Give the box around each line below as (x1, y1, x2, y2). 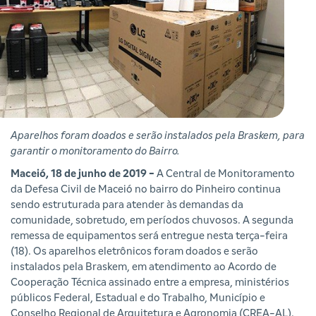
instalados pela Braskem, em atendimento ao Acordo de (11, 262, 276, 273)
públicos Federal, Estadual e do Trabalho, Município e (11, 293, 265, 304)
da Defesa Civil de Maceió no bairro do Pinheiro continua (11, 184, 281, 195)
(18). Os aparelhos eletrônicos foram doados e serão (11, 246, 258, 257)
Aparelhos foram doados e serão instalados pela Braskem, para (11, 130, 305, 142)
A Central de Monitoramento (157, 169, 295, 180)
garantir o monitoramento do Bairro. (11, 146, 180, 157)
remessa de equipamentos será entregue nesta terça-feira (11, 231, 288, 242)
